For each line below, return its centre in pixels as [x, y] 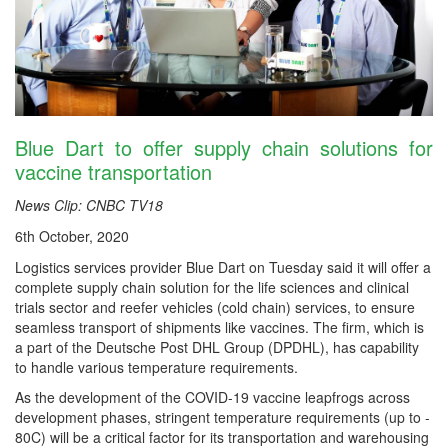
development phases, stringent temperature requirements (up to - [222, 416]
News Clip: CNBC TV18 [89, 204]
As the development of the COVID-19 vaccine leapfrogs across [212, 396]
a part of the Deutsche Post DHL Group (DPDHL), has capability [217, 346]
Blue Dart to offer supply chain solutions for [224, 147]
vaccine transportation [113, 171]
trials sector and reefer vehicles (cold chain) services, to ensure [215, 306]
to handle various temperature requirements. [156, 366]
